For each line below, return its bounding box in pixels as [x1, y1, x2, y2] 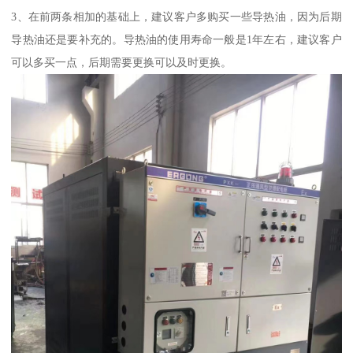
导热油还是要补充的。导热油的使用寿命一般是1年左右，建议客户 [11, 32, 342, 46]
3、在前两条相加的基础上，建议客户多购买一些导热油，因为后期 [11, 9, 342, 23]
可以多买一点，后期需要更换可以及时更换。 [11, 55, 232, 69]
